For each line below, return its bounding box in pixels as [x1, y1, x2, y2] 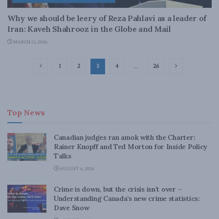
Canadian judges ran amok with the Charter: [54, 133, 196, 142]
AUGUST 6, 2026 [59, 166, 94, 172]
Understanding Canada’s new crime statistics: [54, 194, 200, 203]
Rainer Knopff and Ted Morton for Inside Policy [54, 142, 208, 151]
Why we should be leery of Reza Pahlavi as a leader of [7, 13, 207, 23]
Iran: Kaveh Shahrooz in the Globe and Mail [7, 24, 171, 34]
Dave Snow [54, 203, 89, 212]
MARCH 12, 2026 [12, 39, 47, 45]
